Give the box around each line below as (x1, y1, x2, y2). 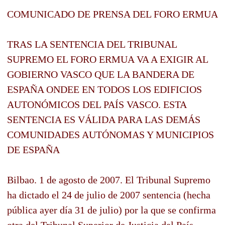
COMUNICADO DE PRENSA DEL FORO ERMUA (7, 8, 218, 20)
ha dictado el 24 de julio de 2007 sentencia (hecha (7, 189, 210, 200)
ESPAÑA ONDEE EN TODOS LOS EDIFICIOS (7, 83, 202, 95)
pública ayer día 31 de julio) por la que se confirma (7, 204, 216, 215)
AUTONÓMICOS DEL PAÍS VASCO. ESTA (7, 98, 186, 110)
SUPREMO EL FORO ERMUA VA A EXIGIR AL (7, 53, 208, 65)
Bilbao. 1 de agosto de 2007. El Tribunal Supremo (7, 174, 210, 185)
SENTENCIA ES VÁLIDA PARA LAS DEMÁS (7, 114, 200, 125)
